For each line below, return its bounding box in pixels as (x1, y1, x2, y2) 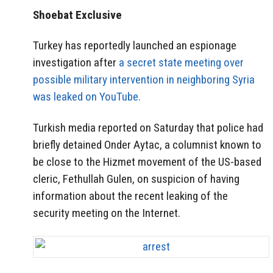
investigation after (33, 55, 119, 70)
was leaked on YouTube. (33, 90, 141, 104)
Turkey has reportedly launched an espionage (33, 38, 236, 53)
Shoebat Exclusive (33, 7, 122, 22)
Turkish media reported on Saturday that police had (33, 121, 263, 135)
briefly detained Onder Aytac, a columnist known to (33, 138, 261, 152)
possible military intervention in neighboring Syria (33, 73, 255, 87)
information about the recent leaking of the (33, 189, 228, 204)
